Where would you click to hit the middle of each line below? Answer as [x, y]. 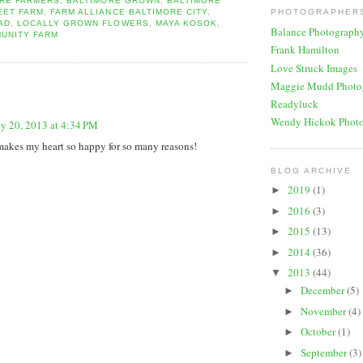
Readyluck [295, 104]
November [324, 311]
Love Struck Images [314, 68]
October [319, 332]
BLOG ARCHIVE [312, 170]
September [325, 352]
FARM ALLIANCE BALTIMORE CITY [129, 11]
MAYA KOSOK [186, 23]
